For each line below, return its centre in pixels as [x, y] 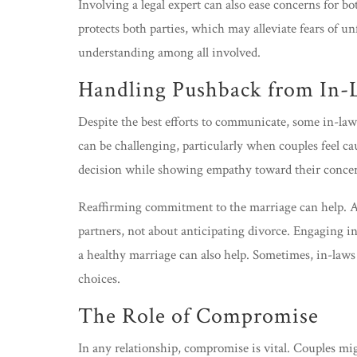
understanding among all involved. [169, 53]
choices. [99, 279]
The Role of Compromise [198, 316]
